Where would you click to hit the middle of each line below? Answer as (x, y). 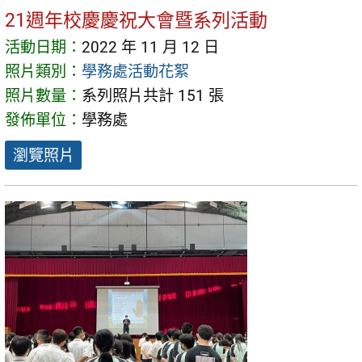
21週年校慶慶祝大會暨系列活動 (136, 21)
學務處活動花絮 (135, 72)
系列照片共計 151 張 (153, 96)
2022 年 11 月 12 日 (150, 48)
